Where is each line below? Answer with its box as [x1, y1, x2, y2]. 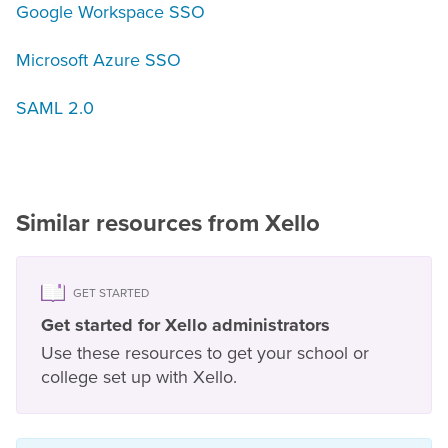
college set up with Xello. [41, 366, 237, 389]
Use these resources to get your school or [41, 342, 369, 365]
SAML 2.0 [16, 97, 94, 120]
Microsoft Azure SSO [16, 49, 181, 72]
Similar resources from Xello [16, 209, 320, 239]
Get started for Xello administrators [41, 314, 330, 337]
